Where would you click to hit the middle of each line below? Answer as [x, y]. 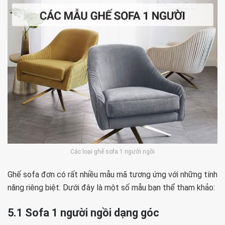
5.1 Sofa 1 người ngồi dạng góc [83, 212]
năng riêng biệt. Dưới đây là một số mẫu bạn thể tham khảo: [111, 188]
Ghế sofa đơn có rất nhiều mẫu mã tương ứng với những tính [113, 175]
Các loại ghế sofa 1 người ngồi [113, 152]
